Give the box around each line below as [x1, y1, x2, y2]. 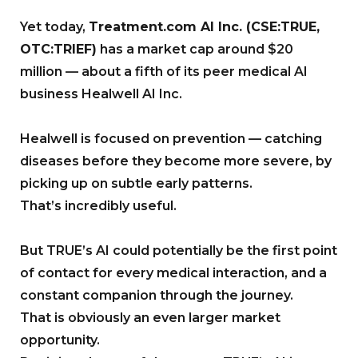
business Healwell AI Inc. [20, 86, 182, 102]
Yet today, [20, 19, 89, 35]
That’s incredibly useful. [20, 198, 177, 214]
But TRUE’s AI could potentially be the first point [20, 243, 337, 259]
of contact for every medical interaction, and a [20, 265, 327, 281]
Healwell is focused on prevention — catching [20, 131, 322, 147]
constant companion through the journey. [20, 288, 293, 304]
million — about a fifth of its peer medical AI [20, 64, 308, 80]
